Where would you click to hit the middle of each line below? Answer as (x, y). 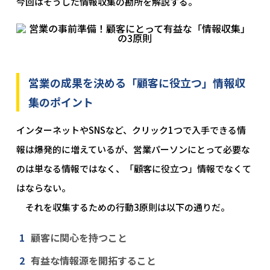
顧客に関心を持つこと (79, 237)
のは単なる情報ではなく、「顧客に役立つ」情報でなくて (133, 168)
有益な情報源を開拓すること (93, 260)
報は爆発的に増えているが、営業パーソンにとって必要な (133, 149)
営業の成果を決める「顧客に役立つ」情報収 (137, 83)
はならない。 (43, 188)
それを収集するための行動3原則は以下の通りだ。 (123, 207)
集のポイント (61, 102)
